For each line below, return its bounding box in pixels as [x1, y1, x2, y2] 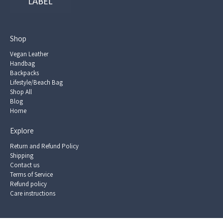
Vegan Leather [10, 50, 48, 59]
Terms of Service [10, 170, 53, 179]
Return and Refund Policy [10, 142, 79, 151]
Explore [10, 126, 34, 136]
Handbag [10, 59, 35, 68]
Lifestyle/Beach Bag [10, 78, 63, 87]
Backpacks [10, 69, 39, 78]
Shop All [10, 88, 32, 97]
